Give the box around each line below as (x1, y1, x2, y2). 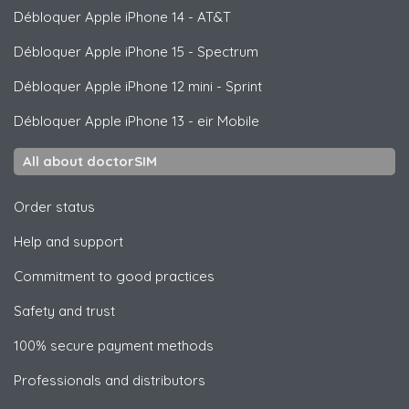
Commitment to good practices (14, 267, 215, 286)
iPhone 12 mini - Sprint (121, 78, 262, 96)
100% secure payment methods (14, 337, 214, 355)
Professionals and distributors (14, 372, 205, 390)
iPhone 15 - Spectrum (121, 43, 258, 61)
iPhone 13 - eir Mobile (121, 112, 259, 131)
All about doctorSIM (23, 152, 157, 171)
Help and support (14, 233, 123, 251)
